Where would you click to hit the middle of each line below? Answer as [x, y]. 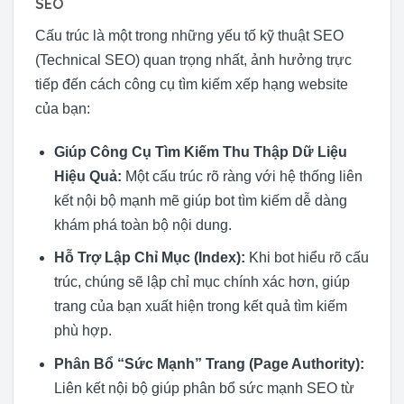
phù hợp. [83, 331]
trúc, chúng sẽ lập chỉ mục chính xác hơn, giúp [202, 282]
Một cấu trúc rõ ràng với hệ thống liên [242, 176]
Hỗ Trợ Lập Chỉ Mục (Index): [149, 258]
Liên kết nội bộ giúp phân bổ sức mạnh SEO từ [204, 388]
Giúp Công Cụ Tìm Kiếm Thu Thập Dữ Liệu [200, 151]
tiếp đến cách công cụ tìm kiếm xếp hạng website [192, 84]
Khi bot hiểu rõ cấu [307, 258]
